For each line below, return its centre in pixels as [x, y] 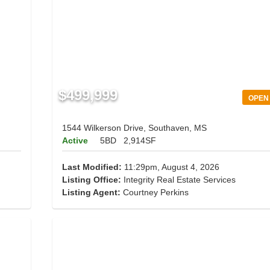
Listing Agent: [92, 193]
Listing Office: [91, 180]
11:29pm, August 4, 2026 [170, 167]
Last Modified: [92, 167]
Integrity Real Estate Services [178, 180]
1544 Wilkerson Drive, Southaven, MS [134, 128]
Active [75, 141]
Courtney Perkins [155, 193]
